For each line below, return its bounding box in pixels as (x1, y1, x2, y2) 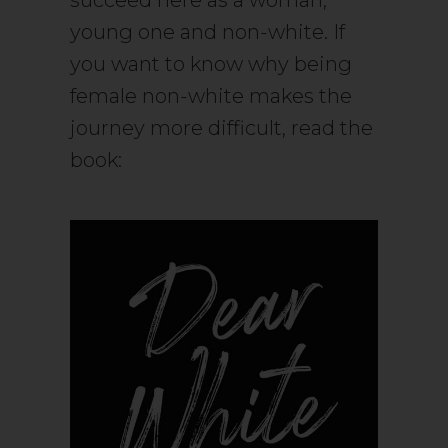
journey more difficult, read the (70, 116, 373, 140)
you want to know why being (70, 52, 352, 76)
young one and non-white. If (70, 20, 345, 44)
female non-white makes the (70, 84, 352, 108)
